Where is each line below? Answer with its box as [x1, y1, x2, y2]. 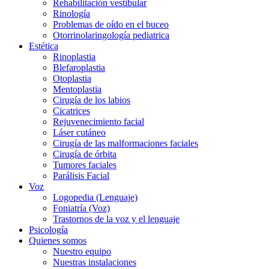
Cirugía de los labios [53, 95, 130, 105]
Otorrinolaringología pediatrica [53, 30, 169, 40]
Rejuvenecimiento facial [53, 116, 144, 127]
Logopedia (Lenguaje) [53, 192, 138, 202]
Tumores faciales [53, 160, 116, 170]
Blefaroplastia [53, 62, 105, 73]
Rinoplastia [53, 52, 95, 62]
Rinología [53, 8, 90, 19]
